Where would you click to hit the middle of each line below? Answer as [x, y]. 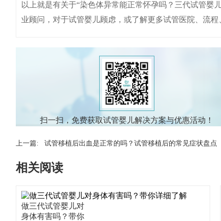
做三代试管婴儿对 [53, 206]
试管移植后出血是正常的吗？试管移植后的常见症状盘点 [131, 143]
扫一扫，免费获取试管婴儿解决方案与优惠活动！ [127, 120]
